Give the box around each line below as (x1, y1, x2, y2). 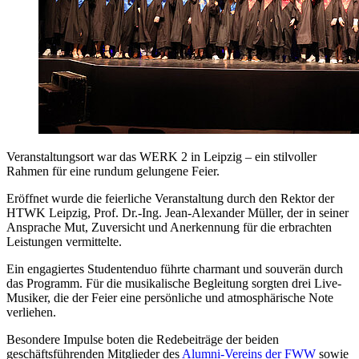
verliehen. (6, 305, 56, 320)
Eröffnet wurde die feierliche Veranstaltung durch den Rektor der (6, 192, 334, 206)
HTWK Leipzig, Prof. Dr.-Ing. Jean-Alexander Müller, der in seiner (6, 206, 349, 220)
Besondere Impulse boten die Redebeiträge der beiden (6, 333, 279, 347)
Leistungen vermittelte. (6, 235, 122, 249)
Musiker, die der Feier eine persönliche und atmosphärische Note (6, 291, 333, 305)
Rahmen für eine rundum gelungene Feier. (6, 164, 220, 179)
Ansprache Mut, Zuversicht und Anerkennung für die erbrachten (6, 220, 332, 235)
